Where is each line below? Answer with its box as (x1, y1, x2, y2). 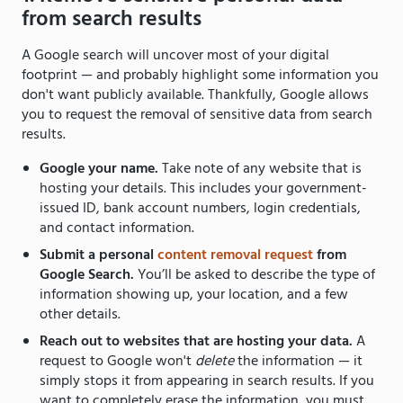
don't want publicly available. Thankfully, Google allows (22, 83, 369, 107)
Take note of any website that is (162, 157, 362, 181)
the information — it (234, 349, 363, 373)
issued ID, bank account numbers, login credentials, (40, 196, 361, 220)
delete (195, 349, 234, 373)
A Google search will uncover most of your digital (22, 43, 329, 67)
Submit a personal (40, 243, 157, 267)
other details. (40, 302, 124, 327)
